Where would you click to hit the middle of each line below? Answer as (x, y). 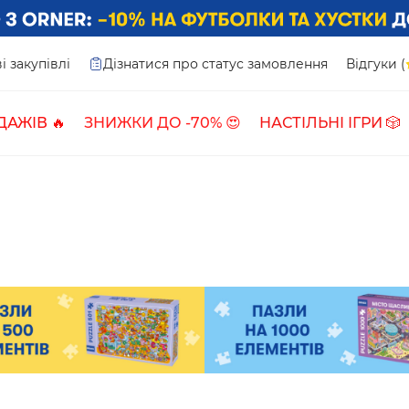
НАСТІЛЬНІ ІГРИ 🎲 (330, 123)
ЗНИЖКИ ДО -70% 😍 (163, 123)
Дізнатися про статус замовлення (215, 63)
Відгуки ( (376, 63)
